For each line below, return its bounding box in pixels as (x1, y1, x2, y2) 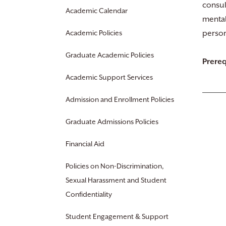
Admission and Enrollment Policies (66, 95, 174, 103)
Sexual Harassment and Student (66, 176, 166, 184)
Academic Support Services (66, 73, 153, 81)
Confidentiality (66, 190, 112, 198)
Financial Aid (66, 140, 104, 148)
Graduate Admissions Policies (66, 118, 158, 126)
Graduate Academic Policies (66, 51, 154, 59)
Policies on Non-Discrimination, (66, 162, 164, 170)
